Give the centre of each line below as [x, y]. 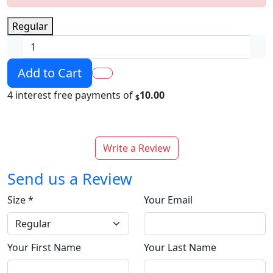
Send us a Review [70, 178]
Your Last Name [180, 247]
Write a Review [136, 148]
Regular [30, 26]
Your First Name [44, 247]
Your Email [168, 200]
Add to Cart [50, 73]
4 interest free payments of [71, 95]
